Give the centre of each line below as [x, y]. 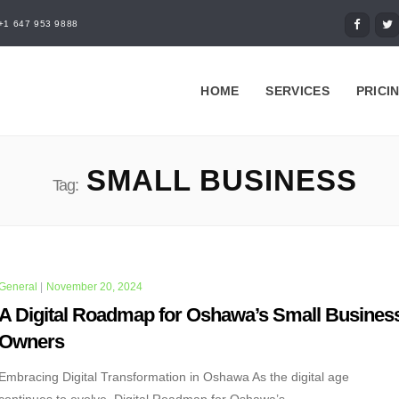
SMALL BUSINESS [218, 180]
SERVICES [297, 91]
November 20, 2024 [95, 287]
